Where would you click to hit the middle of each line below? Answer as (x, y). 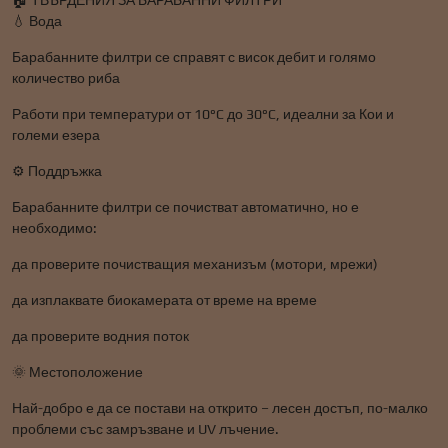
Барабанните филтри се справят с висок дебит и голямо (194, 57)
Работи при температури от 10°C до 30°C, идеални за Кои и (203, 114)
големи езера (56, 135)
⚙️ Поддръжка (57, 171)
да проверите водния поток (100, 336)
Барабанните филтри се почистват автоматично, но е (185, 207)
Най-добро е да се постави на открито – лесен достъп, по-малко (220, 408)
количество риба (66, 78)
